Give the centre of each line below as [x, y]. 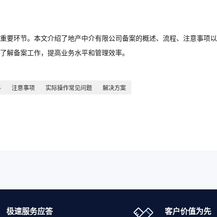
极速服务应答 [29, 211]
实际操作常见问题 [69, 88]
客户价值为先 [188, 211]
